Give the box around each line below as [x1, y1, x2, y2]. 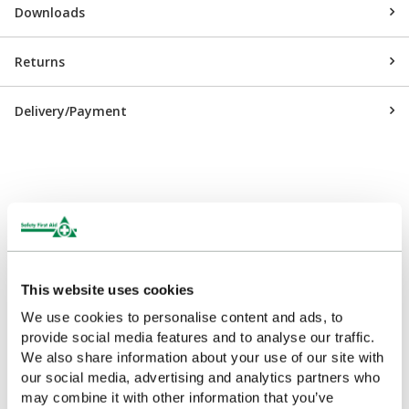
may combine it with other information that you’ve [21, 389, 334, 405]
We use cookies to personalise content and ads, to [21, 309, 343, 325]
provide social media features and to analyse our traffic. [21, 329, 375, 345]
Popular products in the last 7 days [102, 256, 307, 274]
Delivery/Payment [15, 101, 127, 120]
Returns [15, 52, 65, 70]
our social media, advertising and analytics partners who [21, 369, 380, 385]
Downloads [15, 3, 85, 21]
